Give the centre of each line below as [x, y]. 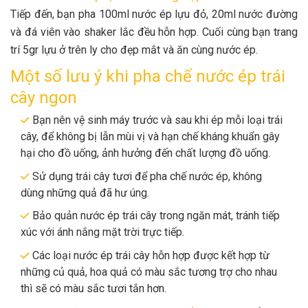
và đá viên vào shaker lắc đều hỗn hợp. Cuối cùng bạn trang [154, 32]
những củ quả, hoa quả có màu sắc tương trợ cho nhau [149, 272]
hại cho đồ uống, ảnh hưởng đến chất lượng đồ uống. [145, 153]
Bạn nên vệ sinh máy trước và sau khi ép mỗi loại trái [157, 120]
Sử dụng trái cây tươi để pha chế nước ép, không [147, 176]
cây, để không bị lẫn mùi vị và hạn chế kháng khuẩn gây [150, 137]
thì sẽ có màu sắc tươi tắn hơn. [93, 288]
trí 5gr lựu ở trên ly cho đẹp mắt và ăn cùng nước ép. [134, 50]
